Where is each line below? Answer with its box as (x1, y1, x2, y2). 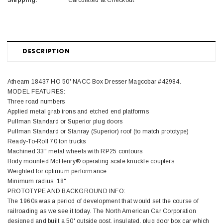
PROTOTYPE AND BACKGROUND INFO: (7, 188, 126, 195)
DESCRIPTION (22, 47, 70, 56)
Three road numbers (7, 98, 65, 106)
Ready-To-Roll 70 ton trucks (7, 138, 86, 145)
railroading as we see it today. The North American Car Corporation (7, 208, 196, 215)
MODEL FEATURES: (7, 88, 66, 96)
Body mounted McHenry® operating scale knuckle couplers (7, 158, 174, 165)
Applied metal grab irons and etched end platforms (7, 108, 149, 115)
